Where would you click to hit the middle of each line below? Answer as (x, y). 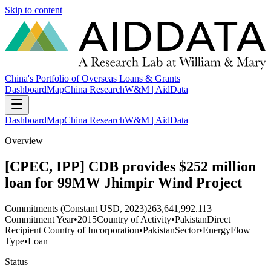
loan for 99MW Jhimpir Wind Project (123, 183)
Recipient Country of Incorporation (72, 230)
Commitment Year (39, 219)
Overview (24, 141)
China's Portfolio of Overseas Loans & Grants (93, 79)
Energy (217, 230)
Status (16, 261)
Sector (187, 230)
